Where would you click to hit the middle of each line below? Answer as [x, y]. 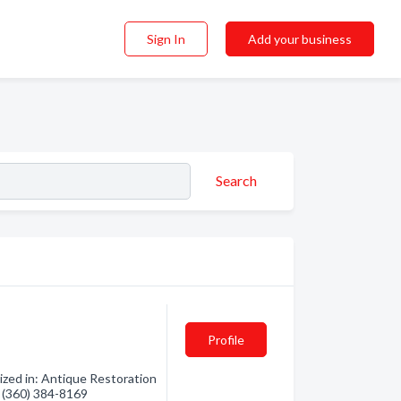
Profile [226, 340]
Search [236, 180]
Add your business [299, 39]
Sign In [166, 39]
